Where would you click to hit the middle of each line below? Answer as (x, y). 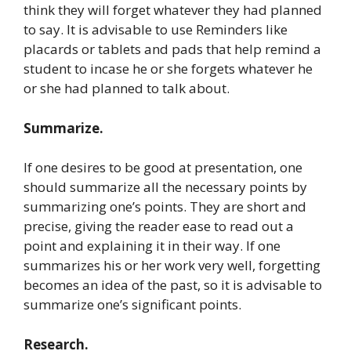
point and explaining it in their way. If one (152, 246)
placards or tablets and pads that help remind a (172, 49)
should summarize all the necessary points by (165, 187)
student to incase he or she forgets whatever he (168, 69)
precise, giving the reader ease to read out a (159, 226)
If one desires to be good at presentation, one (163, 168)
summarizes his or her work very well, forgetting (172, 266)
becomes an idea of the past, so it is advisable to (173, 285)
